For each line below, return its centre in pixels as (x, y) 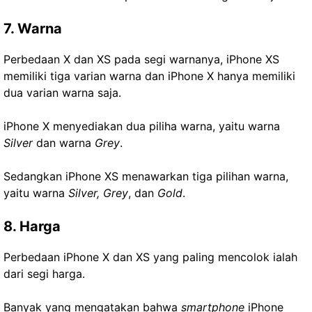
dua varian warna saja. (62, 92)
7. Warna (33, 28)
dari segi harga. (44, 273)
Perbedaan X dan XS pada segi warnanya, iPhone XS (141, 59)
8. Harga (32, 226)
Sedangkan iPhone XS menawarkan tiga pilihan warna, (146, 176)
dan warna (64, 142)
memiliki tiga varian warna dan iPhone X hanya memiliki (149, 76)
